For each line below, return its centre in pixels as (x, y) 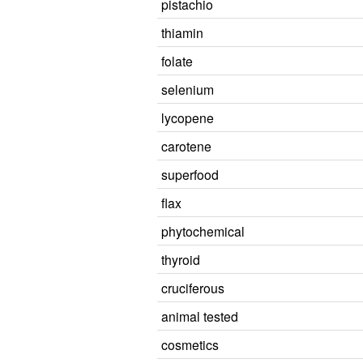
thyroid (181, 259)
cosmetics (190, 344)
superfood (190, 174)
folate (177, 61)
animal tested (200, 316)
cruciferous (193, 288)
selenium (188, 89)
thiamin (182, 32)
